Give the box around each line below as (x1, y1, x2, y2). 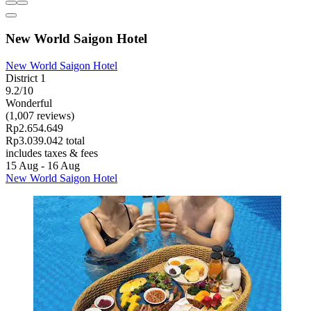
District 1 (6, 72, 46, 84)
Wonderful (6, 96, 52, 109)
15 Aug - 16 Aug (6, 159, 80, 171)
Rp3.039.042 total (6, 134, 85, 146)
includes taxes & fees (6, 146, 98, 159)
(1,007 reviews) (6, 109, 74, 121)
